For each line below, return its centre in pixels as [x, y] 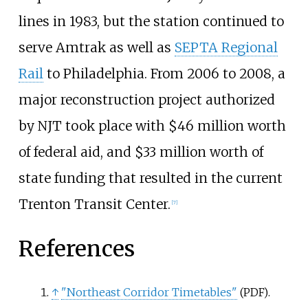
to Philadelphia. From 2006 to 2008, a [164, 73]
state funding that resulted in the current [150, 178]
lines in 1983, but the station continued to [151, 21]
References [76, 249]
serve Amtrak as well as [96, 47]
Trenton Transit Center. [94, 204]
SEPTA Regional [226, 47]
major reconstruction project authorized [146, 99]
